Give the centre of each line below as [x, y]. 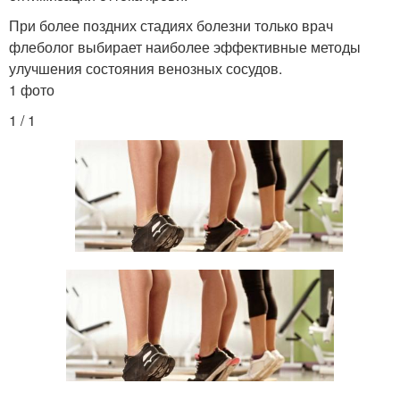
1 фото [32, 89]
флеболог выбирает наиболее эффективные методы [185, 46]
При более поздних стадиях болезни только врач [171, 25]
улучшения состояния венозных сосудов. [146, 68]
